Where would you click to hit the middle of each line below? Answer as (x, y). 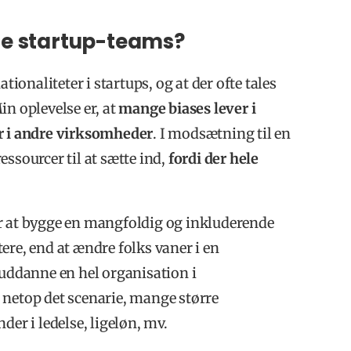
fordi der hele (213, 158)
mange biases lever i (187, 108)
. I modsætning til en (222, 133)
